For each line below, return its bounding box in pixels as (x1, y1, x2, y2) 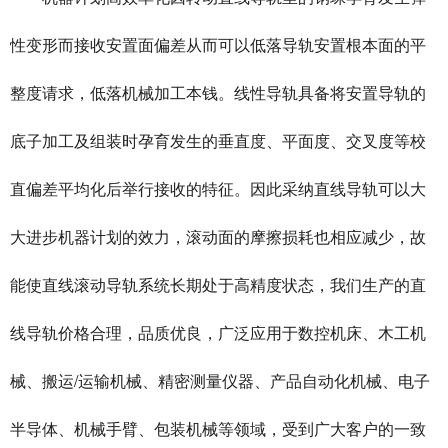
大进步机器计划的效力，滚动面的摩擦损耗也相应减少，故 (10, 225, 426, 248)
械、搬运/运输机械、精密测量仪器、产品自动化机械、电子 (10, 369, 430, 392)
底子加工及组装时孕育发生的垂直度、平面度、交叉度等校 (10, 129, 426, 152)
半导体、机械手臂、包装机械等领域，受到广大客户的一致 (10, 417, 426, 440)
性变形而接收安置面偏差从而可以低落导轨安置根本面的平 (10, 33, 426, 56)
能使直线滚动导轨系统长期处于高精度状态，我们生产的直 (10, 273, 426, 296)
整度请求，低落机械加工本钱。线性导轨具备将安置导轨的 (10, 81, 426, 104)
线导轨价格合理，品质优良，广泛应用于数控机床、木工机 (10, 321, 426, 344)
